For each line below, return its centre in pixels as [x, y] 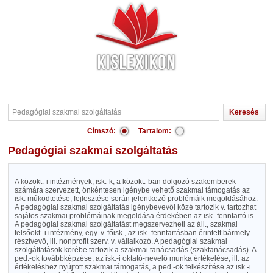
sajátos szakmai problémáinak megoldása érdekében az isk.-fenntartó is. [135, 216]
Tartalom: [155, 131]
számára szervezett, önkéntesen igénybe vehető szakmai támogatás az [132, 190]
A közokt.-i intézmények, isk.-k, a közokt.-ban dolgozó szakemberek [125, 182]
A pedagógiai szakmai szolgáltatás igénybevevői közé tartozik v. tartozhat [135, 207]
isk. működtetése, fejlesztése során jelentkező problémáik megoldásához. [136, 199]
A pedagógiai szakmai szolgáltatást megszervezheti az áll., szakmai [126, 224]
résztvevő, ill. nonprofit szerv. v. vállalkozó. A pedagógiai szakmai [121, 241]
